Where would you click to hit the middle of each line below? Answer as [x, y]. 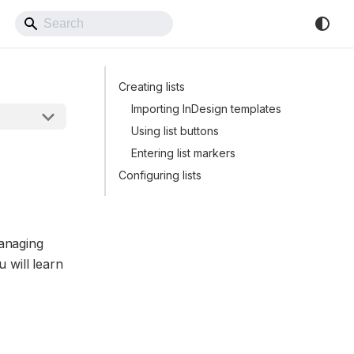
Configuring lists [160, 175]
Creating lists [152, 87]
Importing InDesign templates [206, 109]
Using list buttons [175, 131]
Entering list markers [183, 153]
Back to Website [241, 24]
